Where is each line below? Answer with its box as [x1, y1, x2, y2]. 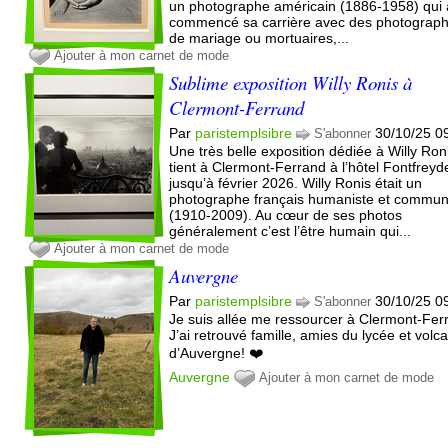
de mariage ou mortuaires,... [169, 29, 350, 46]
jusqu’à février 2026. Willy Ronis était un [169, 174, 423, 191]
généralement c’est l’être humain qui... [169, 222, 412, 239]
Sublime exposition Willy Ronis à [169, 69, 413, 95]
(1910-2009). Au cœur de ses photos [169, 206, 403, 223]
